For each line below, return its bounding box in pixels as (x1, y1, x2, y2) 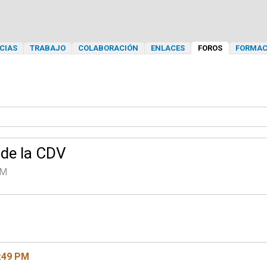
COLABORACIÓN (78, 44, 138, 52)
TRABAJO (30, 44, 66, 52)
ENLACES (151, 44, 185, 52)
